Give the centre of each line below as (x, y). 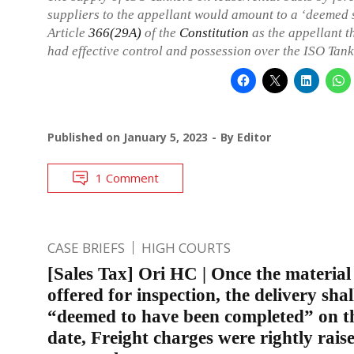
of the (160, 32)
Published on (85, 137)
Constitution (214, 32)
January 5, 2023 (166, 137)
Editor (254, 137)
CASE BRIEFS (86, 247)
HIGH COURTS (186, 247)
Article (68, 32)
